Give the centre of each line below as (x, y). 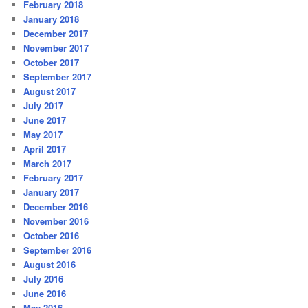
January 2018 (52, 19)
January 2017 (52, 192)
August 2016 (50, 265)
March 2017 (48, 164)
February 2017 (54, 178)
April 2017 (45, 149)
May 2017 (43, 135)
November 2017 (56, 48)
